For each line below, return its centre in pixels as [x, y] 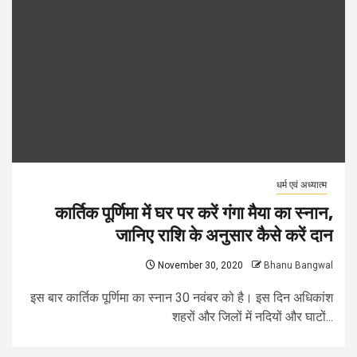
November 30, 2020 [199, 265]
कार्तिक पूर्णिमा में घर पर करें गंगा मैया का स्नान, [194, 213]
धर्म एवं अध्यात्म [302, 185]
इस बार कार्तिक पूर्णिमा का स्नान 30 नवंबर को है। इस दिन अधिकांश [182, 298]
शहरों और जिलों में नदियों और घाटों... [253, 317]
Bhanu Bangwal [298, 265]
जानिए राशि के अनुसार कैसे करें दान [224, 235]
